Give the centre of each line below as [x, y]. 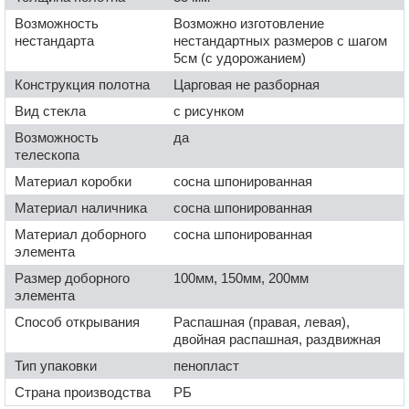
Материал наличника [81, 207]
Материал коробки [73, 181]
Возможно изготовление [249, 23]
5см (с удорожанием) [240, 58]
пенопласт [206, 365]
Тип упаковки [56, 365]
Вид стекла [50, 110]
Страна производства [83, 392]
